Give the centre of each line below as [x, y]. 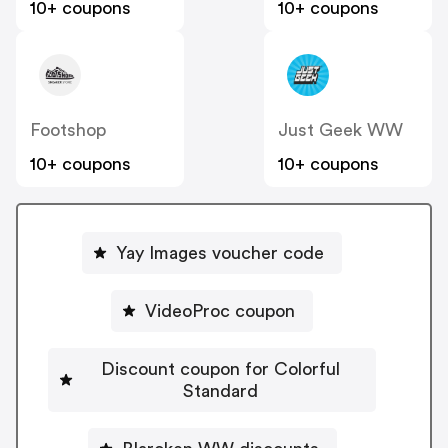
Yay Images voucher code [220, 252]
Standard [220, 390]
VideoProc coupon [220, 310]
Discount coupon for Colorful [220, 368]
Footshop [68, 130]
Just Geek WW [340, 130]
